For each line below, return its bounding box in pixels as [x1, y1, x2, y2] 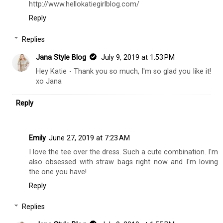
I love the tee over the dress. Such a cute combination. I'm [29, 147, 218, 156]
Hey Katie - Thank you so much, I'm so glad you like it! [36, 67, 211, 76]
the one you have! [29, 167, 87, 176]
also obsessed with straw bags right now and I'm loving [29, 157, 218, 166]
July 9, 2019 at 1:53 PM [101, 53, 175, 62]
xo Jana [36, 77, 62, 86]
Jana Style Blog [36, 53, 87, 62]
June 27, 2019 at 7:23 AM [49, 133, 130, 142]
